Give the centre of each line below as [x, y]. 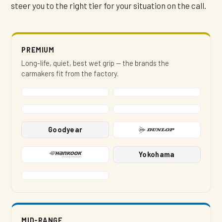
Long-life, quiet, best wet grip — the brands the [95, 63]
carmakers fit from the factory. [70, 74]
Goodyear [65, 129]
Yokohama [157, 154]
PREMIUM [38, 50]
